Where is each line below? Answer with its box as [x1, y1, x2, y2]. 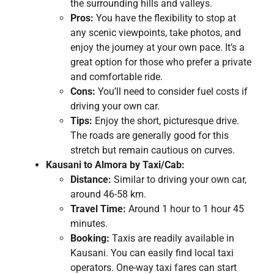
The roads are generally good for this [70, 129, 229, 141]
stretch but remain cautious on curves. [70, 144, 235, 156]
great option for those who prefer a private [70, 56, 251, 68]
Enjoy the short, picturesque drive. [92, 114, 239, 127]
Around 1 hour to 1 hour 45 [126, 202, 244, 215]
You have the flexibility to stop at [94, 12, 236, 24]
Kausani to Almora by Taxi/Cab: [46, 158, 185, 171]
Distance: [70, 173, 111, 185]
